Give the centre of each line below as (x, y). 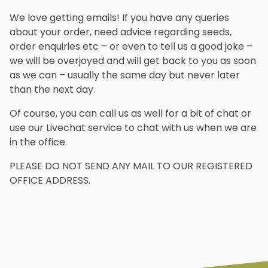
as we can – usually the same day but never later (125, 75)
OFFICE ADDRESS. (50, 181)
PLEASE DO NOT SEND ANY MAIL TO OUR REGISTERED (131, 166)
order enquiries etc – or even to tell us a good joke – (131, 47)
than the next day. (52, 90)
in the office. (38, 142)
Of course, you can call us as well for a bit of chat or (130, 114)
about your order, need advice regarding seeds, (121, 32)
